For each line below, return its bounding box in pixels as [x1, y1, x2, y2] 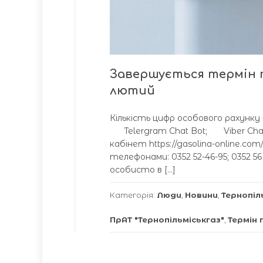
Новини [185, 190, 218, 200]
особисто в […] [110, 164, 176, 175]
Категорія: [110, 190, 157, 200]
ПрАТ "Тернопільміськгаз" [110, 215, 224, 224]
